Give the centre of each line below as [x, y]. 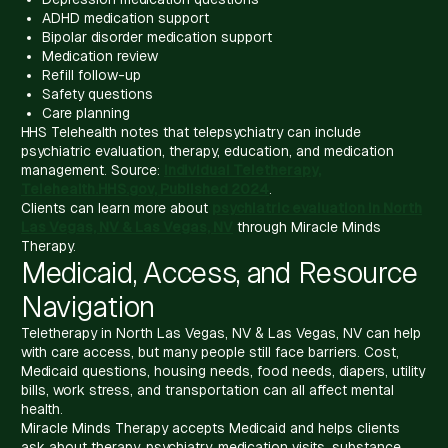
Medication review [100, 55]
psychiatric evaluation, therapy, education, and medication [207, 150]
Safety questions [97, 93]
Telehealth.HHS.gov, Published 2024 [145, 188]
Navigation [88, 306]
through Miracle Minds [307, 226]
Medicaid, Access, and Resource [219, 272]
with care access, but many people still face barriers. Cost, [210, 351]
